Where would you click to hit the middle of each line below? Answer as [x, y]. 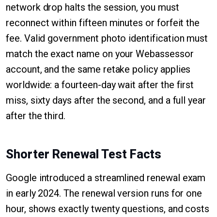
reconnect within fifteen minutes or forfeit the [103, 23]
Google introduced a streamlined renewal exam [106, 178]
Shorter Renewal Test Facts [84, 154]
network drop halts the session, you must [93, 7]
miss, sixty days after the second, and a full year [106, 100]
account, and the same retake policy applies [98, 69]
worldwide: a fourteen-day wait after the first [100, 85]
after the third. [36, 116]
